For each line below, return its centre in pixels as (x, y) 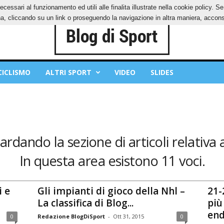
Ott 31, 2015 (128, 216)
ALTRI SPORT (68, 72)
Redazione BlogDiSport (71, 216)
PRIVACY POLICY (38, 7)
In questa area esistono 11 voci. (112, 161)
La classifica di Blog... (85, 203)
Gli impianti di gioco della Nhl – (111, 191)
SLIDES (162, 72)
